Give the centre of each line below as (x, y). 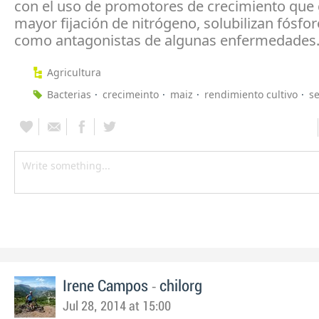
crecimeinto (131, 94)
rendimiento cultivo (251, 94)
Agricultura (74, 72)
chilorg (181, 286)
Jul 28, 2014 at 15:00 (117, 306)
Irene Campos (105, 286)
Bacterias (69, 94)
